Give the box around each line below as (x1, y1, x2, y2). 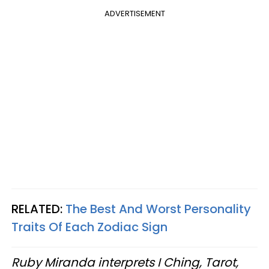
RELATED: (11, 201, 65, 217)
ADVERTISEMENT (104, 8, 165, 19)
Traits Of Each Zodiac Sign (11, 219, 168, 235)
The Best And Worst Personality (65, 201, 251, 217)
